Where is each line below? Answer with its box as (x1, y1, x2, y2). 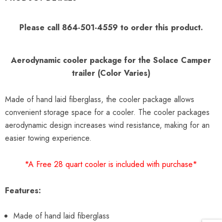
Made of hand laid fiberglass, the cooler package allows (5, 94, 194, 105)
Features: (5, 185, 41, 196)
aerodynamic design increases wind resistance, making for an (5, 119, 210, 131)
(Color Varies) (95, 67, 151, 79)
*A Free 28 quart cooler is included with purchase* (25, 159, 197, 170)
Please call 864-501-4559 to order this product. (19, 22, 203, 33)
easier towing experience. (5, 132, 92, 144)
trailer (71, 67, 95, 79)
